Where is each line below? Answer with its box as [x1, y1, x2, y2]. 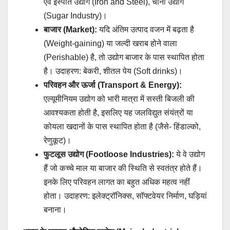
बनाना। [44, 205, 67, 215]
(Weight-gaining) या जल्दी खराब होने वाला [44, 39, 177, 48]
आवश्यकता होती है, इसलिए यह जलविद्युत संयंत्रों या [44, 108, 193, 118]
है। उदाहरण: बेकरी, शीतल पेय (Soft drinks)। [44, 67, 183, 76]
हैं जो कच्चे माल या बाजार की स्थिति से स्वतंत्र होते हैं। [44, 164, 202, 173]
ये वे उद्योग [174, 150, 205, 159]
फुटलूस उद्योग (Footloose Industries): [44, 150, 174, 159]
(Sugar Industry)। [44, 11, 107, 21]
